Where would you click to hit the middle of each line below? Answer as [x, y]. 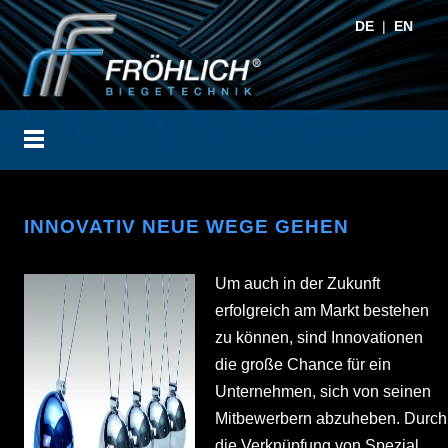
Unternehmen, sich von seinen [322, 392]
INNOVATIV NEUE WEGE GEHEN [187, 227]
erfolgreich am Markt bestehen [321, 311]
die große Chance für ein [302, 365]
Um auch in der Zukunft [297, 284]
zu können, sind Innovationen [318, 338]
